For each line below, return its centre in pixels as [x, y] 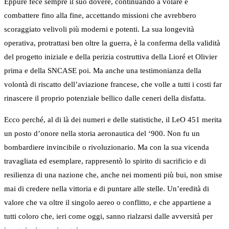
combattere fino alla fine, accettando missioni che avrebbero [100, 16]
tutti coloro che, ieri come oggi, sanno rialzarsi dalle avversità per [108, 216]
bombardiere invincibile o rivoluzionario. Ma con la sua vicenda [107, 147]
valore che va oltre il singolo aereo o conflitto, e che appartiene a [108, 203]
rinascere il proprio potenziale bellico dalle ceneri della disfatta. [105, 98]
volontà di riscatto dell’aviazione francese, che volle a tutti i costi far [113, 85]
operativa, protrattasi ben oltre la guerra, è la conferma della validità [112, 43]
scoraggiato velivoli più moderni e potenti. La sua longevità [99, 29]
